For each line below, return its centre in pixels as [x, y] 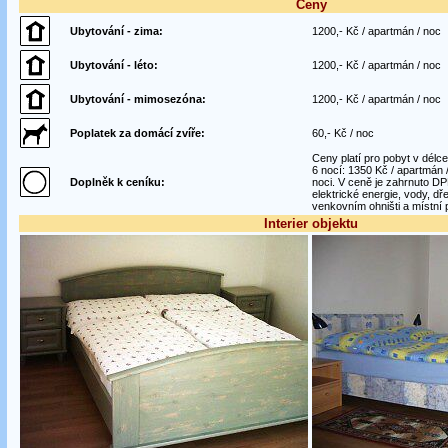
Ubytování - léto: [113, 65]
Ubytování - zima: [116, 31]
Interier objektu [310, 223]
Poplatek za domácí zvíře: [137, 133]
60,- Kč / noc [342, 133]
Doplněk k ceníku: [117, 182]
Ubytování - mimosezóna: [137, 99]
